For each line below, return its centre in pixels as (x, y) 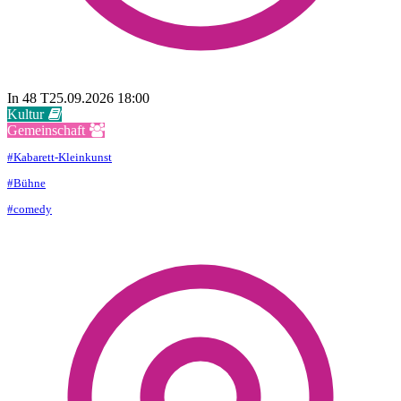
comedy (33, 209)
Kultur (26, 115)
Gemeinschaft (46, 131)
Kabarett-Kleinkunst (63, 158)
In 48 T (28, 98)
